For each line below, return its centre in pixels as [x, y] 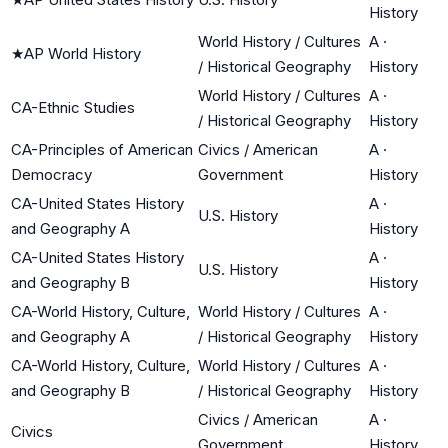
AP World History [82, 53]
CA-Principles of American [102, 149]
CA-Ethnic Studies [73, 107]
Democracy [51, 174]
